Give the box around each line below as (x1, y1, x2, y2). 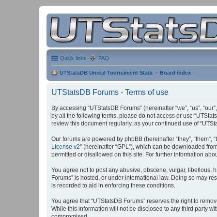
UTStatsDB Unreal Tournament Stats (60, 70, 153, 76)
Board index (160, 70, 191, 76)
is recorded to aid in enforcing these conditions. (51, 182, 175, 189)
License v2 (51, 143, 80, 150)
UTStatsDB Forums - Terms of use (51, 88, 169, 96)
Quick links (60, 55, 86, 61)
